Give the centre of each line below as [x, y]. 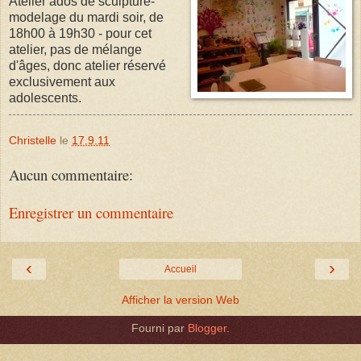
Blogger [207, 328]
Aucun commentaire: [71, 175]
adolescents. [45, 98]
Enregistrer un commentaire [91, 212]
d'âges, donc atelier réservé [87, 65]
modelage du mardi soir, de [86, 17]
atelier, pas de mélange [75, 49]
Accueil [180, 270]
